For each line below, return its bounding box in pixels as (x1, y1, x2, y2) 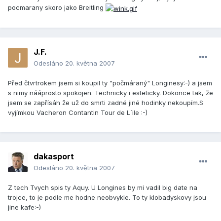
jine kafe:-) (8, 203, 41, 212)
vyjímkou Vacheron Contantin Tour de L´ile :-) (8, 109, 147, 117)
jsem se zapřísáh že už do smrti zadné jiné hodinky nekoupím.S (8, 99, 203, 107)
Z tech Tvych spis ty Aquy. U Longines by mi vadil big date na (8, 184, 197, 192)
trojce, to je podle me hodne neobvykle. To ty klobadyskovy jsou (8, 193, 206, 202)
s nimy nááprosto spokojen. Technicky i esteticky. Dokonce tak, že (8, 89, 213, 97)
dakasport (34, 151, 74, 162)
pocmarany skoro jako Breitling (8, 3, 106, 12)
